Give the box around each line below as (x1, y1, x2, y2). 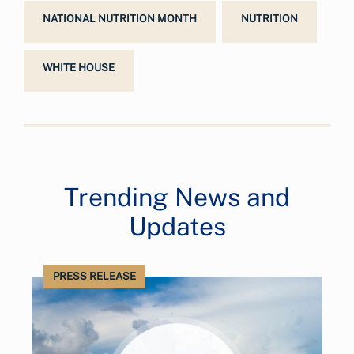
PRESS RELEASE (53, 270, 136, 282)
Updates (128, 212, 226, 241)
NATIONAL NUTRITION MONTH (43, 13, 197, 24)
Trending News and (64, 183, 290, 212)
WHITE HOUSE (43, 62, 115, 73)
